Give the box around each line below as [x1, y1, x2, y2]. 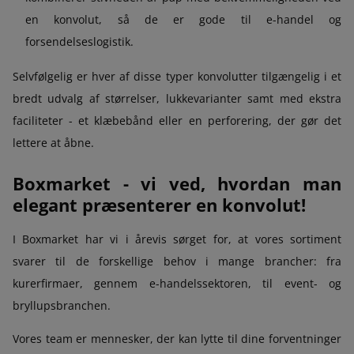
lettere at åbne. [13, 134, 94, 150]
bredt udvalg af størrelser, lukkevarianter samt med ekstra [13, 90, 341, 106]
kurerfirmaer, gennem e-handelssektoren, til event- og [13, 275, 341, 291]
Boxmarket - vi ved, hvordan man [13, 171, 341, 195]
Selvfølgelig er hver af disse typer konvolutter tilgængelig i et [13, 68, 341, 84]
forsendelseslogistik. [25, 33, 134, 49]
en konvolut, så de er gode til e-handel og [25, 11, 341, 27]
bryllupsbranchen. [13, 297, 111, 313]
